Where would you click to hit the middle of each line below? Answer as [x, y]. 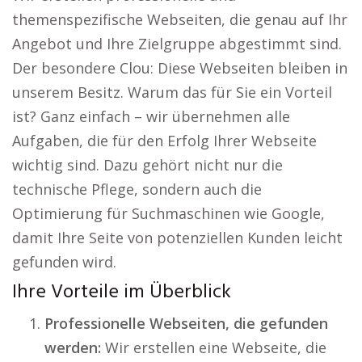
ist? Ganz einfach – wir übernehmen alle [151, 117]
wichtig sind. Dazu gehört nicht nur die [147, 165]
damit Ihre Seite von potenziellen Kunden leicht [177, 238]
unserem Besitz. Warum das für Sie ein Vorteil [172, 93]
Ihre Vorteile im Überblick [122, 293]
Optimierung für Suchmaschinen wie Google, [168, 214]
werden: [73, 348]
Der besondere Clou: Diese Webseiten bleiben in [180, 68]
